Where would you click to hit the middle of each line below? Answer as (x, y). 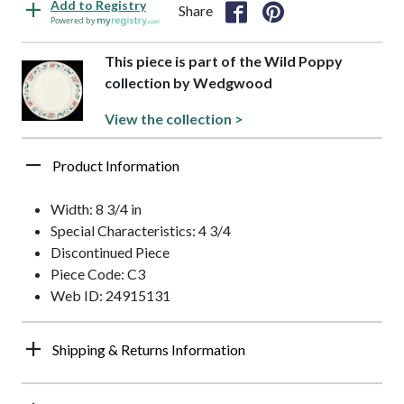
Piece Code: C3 (98, 274)
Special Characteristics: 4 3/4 (141, 231)
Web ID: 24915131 (110, 296)
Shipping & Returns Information (149, 350)
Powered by (74, 21)
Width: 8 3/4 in (96, 209)
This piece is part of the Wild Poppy (224, 61)
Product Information (116, 166)
